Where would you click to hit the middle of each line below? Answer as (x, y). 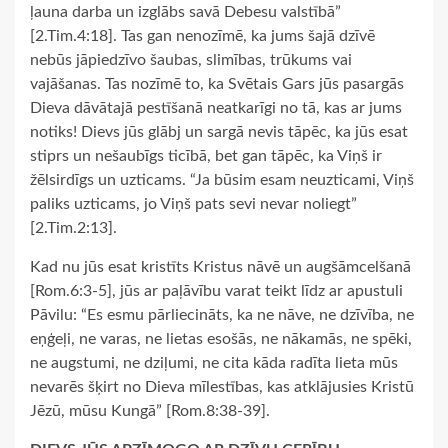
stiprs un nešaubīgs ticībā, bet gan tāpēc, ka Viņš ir (206, 155)
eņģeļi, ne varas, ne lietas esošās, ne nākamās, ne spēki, (221, 338)
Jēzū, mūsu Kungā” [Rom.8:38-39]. (150, 410)
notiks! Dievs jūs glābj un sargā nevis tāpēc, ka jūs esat (219, 131)
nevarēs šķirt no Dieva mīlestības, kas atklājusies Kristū (222, 386)
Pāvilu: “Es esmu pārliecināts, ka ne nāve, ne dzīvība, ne (222, 314)
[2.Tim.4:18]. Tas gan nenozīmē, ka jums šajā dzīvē (202, 35)
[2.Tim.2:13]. (73, 227)
